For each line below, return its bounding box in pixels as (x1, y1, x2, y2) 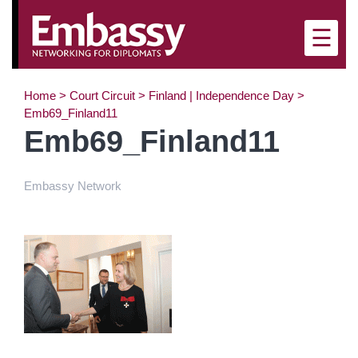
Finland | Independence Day (149, 88, 294, 102)
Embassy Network (24, 178, 121, 193)
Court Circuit (70, 88, 135, 102)
